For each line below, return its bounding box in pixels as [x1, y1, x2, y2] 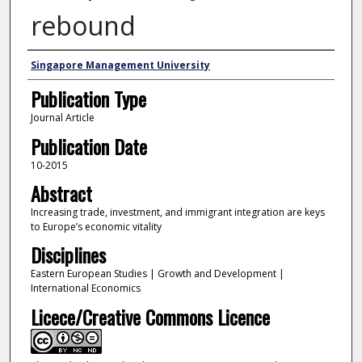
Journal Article [30, 111, 95, 125]
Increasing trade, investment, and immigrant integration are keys [30, 205, 325, 220]
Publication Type [30, 84, 146, 114]
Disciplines [30, 240, 106, 270]
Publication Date [30, 131, 147, 161]
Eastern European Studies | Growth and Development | [30, 267, 284, 281]
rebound [30, 8, 136, 44]
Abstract [30, 179, 92, 208]
